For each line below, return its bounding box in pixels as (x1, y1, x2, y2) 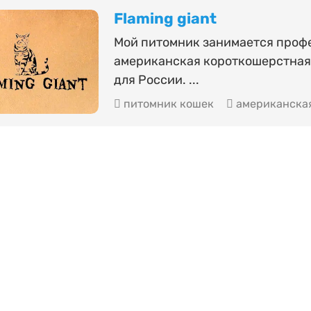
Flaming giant (113, 10, 217, 28)
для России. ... (113, 72, 199, 88)
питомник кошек (120, 97, 214, 111)
